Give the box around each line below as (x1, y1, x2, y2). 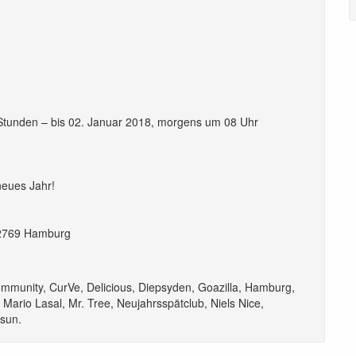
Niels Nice (211, 294, 261, 311)
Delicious (87, 278, 132, 295)
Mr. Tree (68, 294, 110, 311)
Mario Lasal (3, 294, 62, 311)
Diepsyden (138, 278, 192, 295)
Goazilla (198, 278, 238, 295)
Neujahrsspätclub (117, 294, 204, 311)
